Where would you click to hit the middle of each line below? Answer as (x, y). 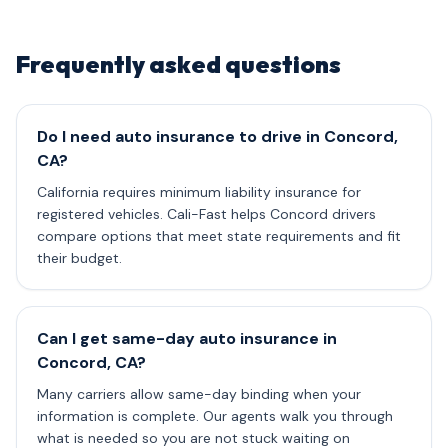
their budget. (79, 258)
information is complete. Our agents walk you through (215, 416)
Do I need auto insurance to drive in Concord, (217, 136)
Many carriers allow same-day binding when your (199, 394)
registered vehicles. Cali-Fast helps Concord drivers (206, 214)
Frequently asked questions (178, 64)
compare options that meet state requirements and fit (219, 236)
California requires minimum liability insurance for (199, 192)
